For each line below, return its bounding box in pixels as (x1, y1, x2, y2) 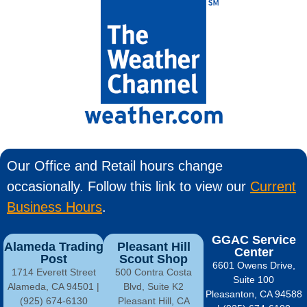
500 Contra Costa (115, 266, 192, 278)
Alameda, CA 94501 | (8, 280, 99, 292)
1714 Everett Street (11, 266, 96, 278)
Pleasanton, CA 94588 (205, 288, 302, 299)
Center (234, 245, 273, 259)
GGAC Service (211, 232, 296, 247)
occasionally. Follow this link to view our (7, 178, 250, 194)
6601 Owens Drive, (212, 259, 295, 271)
